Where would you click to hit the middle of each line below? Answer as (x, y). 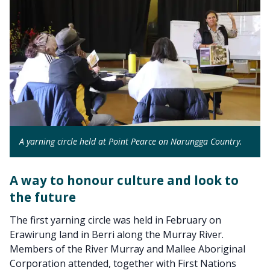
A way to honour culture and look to (124, 181)
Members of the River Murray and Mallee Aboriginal (127, 249)
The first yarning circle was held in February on (115, 220)
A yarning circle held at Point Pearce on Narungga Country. (131, 142)
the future (43, 197)
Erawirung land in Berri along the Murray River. (117, 235)
